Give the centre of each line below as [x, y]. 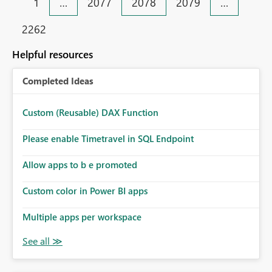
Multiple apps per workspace [82, 217]
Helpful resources [53, 55]
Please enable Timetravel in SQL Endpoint [108, 139]
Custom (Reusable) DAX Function [90, 113]
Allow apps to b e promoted [80, 165]
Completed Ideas [58, 81]
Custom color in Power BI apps [85, 191]
